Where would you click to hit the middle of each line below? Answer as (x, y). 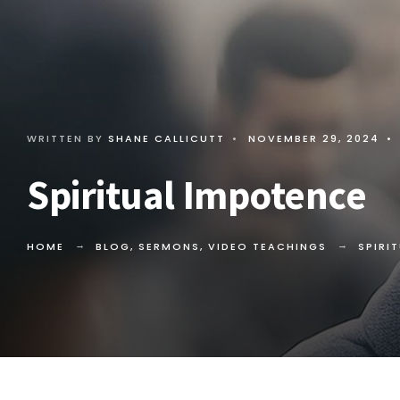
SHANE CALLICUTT (167, 139)
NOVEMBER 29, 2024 (314, 139)
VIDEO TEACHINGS (267, 247)
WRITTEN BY (67, 139)
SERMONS (169, 247)
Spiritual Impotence (197, 195)
